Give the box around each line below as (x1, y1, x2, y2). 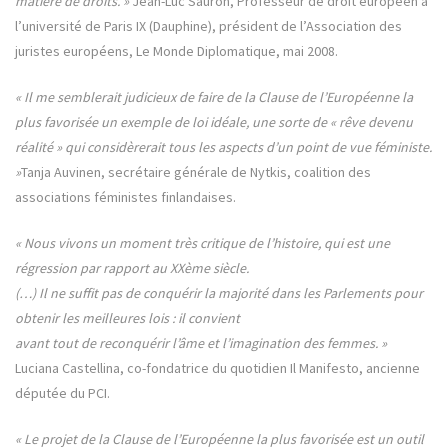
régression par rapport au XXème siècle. (15, 259, 249, 278)
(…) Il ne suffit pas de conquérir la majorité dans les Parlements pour (15, 284, 423, 303)
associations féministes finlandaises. (15, 188, 236, 207)
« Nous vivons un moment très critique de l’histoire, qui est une (15, 234, 390, 253)
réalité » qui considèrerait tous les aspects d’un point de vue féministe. (15, 138, 432, 157)
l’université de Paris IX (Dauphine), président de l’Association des (15, 17, 402, 36)
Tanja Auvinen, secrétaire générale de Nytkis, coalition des (21, 163, 371, 182)
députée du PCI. (15, 384, 110, 403)
